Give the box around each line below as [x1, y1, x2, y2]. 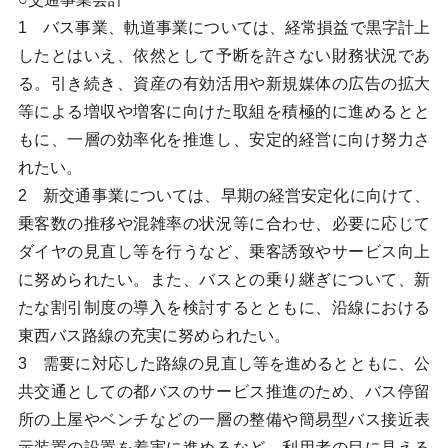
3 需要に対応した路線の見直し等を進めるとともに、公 [17, 355, 431, 372]
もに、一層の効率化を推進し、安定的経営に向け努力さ [17, 131, 431, 148]
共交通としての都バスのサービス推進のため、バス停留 [17, 383, 431, 400]
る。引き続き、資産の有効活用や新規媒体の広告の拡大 [17, 75, 431, 92]
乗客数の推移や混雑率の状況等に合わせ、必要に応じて [17, 215, 431, 232]
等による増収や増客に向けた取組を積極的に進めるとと [17, 103, 431, 120]
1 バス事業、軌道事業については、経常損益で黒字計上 [17, 19, 431, 36]
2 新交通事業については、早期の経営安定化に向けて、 [17, 187, 431, 204]
